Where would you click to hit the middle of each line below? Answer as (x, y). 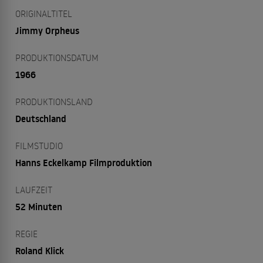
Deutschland (41, 119)
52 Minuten (39, 207)
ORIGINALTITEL (44, 14)
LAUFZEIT (34, 190)
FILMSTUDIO (39, 146)
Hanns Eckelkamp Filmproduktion (84, 163)
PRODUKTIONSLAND (54, 102)
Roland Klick (40, 251)
